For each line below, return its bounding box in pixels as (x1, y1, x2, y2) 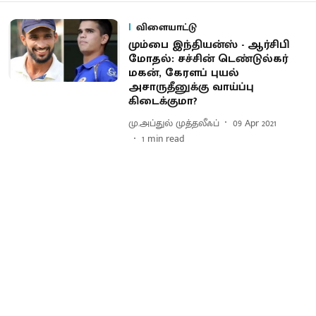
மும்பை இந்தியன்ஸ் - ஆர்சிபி (128, 35, 290, 54)
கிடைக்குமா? (128, 92, 197, 111)
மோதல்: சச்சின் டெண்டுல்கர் (128, 49, 288, 68)
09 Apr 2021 (232, 114, 276, 131)
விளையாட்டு (135, 19, 197, 35)
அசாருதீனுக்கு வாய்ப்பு (128, 78, 254, 97)
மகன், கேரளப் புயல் (128, 63, 239, 83)
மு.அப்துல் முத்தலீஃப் (128, 114, 219, 131)
